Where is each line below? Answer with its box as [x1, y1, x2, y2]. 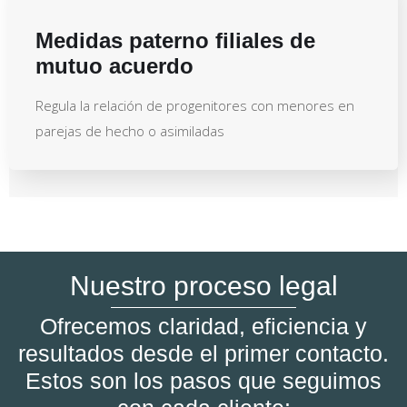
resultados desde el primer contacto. [18, 340, 389, 366]
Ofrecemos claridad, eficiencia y [40, 313, 367, 339]
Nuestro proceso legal [69, 270, 338, 301]
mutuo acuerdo [35, 53, 194, 78]
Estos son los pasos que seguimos [25, 367, 382, 393]
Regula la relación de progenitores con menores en [35, 95, 354, 114]
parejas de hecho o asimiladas [35, 121, 224, 140]
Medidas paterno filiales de [35, 27, 315, 53]
